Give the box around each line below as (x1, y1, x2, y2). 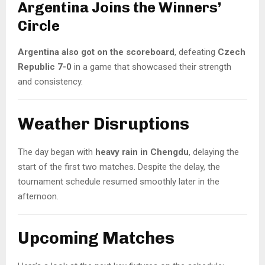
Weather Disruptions (18, 114, 189, 134)
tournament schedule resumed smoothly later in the (18, 176, 219, 187)
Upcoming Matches (18, 228, 174, 248)
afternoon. (18, 190, 59, 202)
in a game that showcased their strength (72, 62, 231, 73)
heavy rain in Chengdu (95, 146, 189, 157)
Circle (18, 17, 60, 35)
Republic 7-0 (18, 62, 72, 73)
